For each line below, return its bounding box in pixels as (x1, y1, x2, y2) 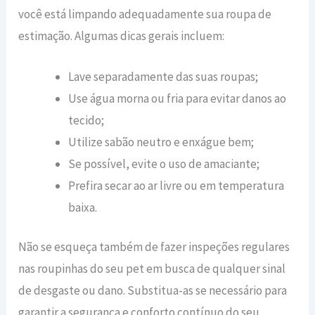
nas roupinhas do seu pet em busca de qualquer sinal (18, 261, 286, 277)
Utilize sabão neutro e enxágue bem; (68, 134, 255, 150)
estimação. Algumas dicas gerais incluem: (18, 27, 225, 44)
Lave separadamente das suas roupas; (68, 68, 259, 84)
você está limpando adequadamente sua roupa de (18, 6, 272, 22)
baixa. (68, 199, 98, 215)
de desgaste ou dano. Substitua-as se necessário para (18, 283, 288, 299)
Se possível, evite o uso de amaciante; (68, 155, 260, 172)
